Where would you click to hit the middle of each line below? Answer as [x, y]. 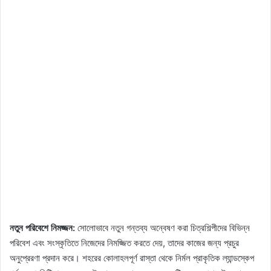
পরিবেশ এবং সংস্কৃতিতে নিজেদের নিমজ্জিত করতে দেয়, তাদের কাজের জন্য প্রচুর [124, 243]
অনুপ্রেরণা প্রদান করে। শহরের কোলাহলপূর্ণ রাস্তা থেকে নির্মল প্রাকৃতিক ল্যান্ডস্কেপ [132, 258]
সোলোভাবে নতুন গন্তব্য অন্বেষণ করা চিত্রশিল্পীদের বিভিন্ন [162, 228]
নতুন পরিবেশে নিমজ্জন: [42, 228]
